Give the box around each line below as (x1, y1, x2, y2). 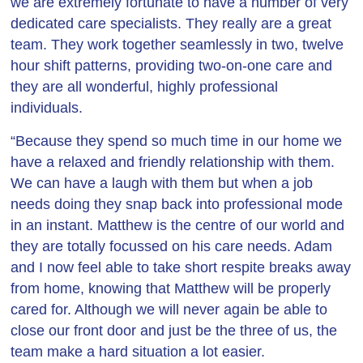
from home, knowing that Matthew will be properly (11, 280, 331, 297)
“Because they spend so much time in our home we (11, 133, 343, 149)
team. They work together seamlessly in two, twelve (11, 36, 344, 53)
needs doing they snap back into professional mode (11, 196, 344, 212)
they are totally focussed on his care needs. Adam (11, 238, 333, 254)
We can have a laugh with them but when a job (11, 175, 314, 191)
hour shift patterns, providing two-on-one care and (11, 58, 333, 74)
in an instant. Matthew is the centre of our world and (11, 217, 345, 233)
